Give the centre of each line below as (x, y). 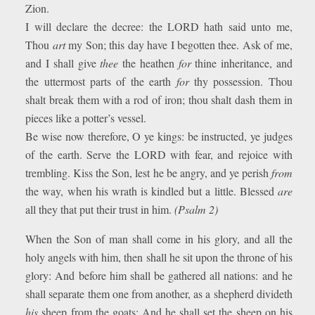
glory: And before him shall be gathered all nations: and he (159, 275)
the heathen (148, 63)
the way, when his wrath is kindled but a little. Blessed (152, 191)
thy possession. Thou (240, 81)
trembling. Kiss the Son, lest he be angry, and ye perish (148, 173)
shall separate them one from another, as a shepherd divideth (159, 294)
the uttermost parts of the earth (101, 81)
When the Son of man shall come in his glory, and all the (159, 239)
